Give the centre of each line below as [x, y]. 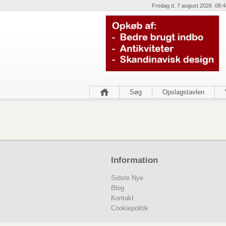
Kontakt [122, 198]
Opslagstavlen [183, 92]
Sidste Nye [127, 178]
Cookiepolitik [130, 208]
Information [134, 160]
